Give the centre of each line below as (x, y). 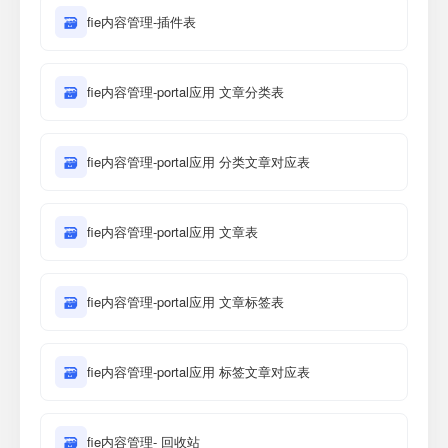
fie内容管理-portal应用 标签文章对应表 (198, 371)
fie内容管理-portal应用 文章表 (172, 231)
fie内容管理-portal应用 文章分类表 (185, 91)
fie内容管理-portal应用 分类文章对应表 (198, 161)
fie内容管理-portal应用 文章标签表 (185, 301)
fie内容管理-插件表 (141, 21)
